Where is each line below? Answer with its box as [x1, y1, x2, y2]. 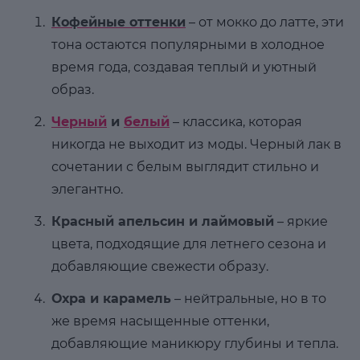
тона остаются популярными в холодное [51, 37, 325, 53]
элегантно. [51, 182, 123, 198]
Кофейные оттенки [51, 14, 186, 31]
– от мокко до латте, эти [186, 14, 344, 31]
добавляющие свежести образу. [51, 259, 268, 275]
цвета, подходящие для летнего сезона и [51, 236, 326, 252]
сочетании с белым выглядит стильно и [51, 159, 319, 175]
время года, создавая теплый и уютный [51, 59, 317, 76]
